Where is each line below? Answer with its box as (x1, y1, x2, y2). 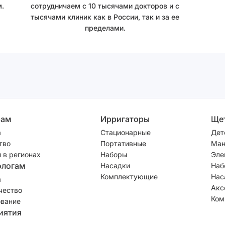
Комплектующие (100, 172, 158, 181)
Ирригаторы (100, 114, 150, 124)
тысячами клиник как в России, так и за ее (31, 12, 179, 21)
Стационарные (100, 128, 151, 137)
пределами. (84, 23, 126, 32)
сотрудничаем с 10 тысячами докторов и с (31, 1, 179, 10)
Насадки (100, 161, 130, 170)
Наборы (100, 150, 127, 159)
